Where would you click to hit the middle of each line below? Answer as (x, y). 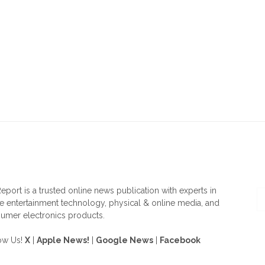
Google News (125, 240)
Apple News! (63, 240)
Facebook (180, 240)
